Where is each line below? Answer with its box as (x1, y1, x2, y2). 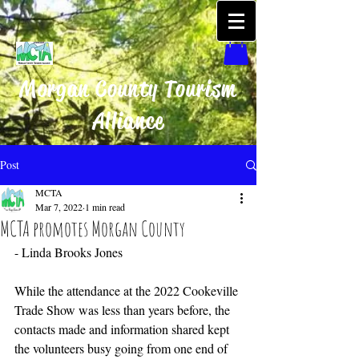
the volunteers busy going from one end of (14, 340, 231, 357)
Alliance (92, 107, 164, 135)
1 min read (85, 200, 125, 214)
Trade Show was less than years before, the (14, 301, 233, 319)
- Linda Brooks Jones (14, 244, 123, 261)
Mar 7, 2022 (35, 200, 83, 214)
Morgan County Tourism (19, 75, 237, 103)
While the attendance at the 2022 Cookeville (14, 282, 241, 300)
